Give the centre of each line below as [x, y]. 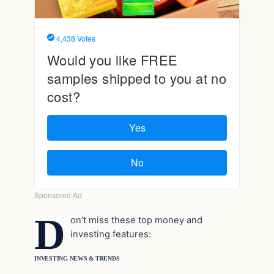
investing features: [111, 234]
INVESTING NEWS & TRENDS [77, 258]
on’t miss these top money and [137, 220]
